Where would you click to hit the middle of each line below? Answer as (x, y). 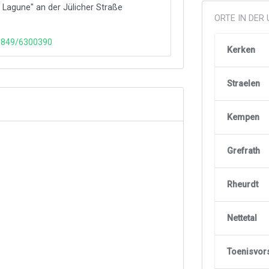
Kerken (241, 50)
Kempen (243, 117)
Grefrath (244, 151)
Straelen (244, 83)
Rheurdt (243, 184)
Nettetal (242, 218)
